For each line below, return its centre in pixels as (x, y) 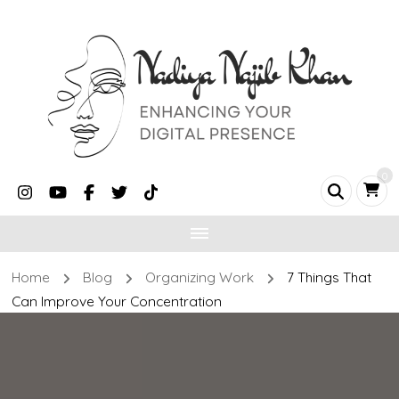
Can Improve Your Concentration (117, 301)
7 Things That (329, 277)
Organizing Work (201, 277)
